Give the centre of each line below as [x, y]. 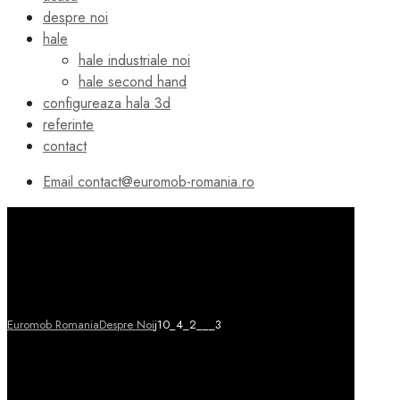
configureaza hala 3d [107, 103]
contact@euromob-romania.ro [166, 182]
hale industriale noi [134, 60]
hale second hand [133, 82]
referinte [68, 125]
